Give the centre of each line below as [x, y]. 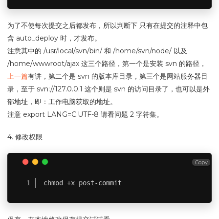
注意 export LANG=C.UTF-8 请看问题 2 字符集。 [85, 114]
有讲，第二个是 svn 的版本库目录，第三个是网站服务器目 [118, 76]
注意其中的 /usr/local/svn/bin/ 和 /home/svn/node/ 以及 [97, 51]
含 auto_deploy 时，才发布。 [54, 38]
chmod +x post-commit [83, 183]
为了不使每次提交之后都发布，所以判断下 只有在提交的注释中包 [108, 25]
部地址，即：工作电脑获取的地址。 [62, 102]
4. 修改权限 [25, 137]
